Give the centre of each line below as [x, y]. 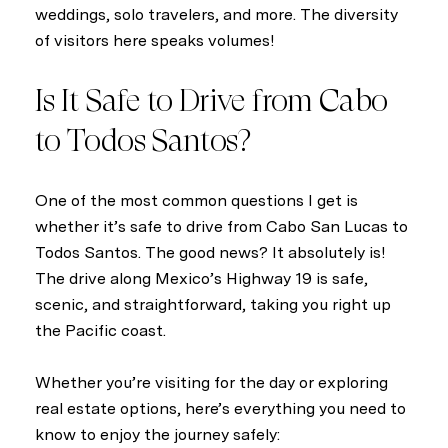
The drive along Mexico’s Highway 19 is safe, [201, 278]
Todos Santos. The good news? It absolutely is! [210, 252]
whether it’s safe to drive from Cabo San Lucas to [221, 226]
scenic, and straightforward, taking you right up [213, 304]
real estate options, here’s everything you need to [220, 409]
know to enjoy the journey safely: [157, 435]
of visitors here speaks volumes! [155, 41]
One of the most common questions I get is [196, 200]
